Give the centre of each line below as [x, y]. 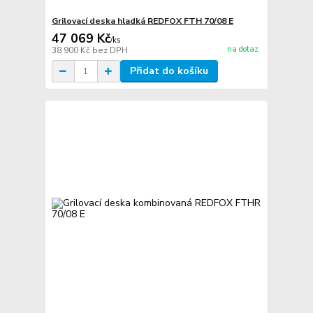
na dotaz [242, 49]
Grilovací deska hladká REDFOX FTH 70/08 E [142, 21]
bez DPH [110, 51]
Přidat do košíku [169, 71]
